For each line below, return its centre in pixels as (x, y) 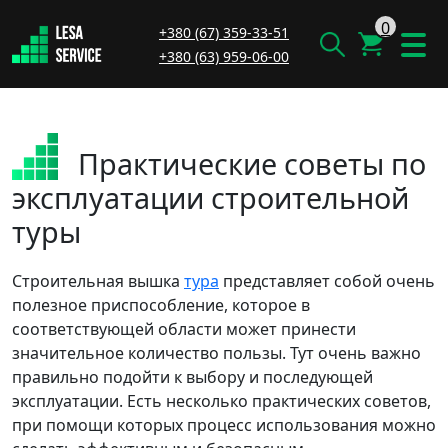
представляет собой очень (327, 281)
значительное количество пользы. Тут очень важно (216, 353)
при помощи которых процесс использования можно (224, 425)
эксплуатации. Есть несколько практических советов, (221, 401)
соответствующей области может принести (184, 329)
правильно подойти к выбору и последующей (192, 377)
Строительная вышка (98, 281)
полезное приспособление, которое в (161, 305)
